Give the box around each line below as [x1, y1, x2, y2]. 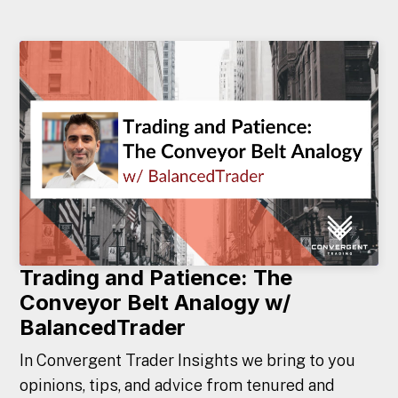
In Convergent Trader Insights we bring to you [20, 351, 356, 370]
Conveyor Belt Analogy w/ [20, 290, 291, 315]
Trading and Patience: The [20, 265, 293, 291]
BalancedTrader [20, 314, 187, 340]
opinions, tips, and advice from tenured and [20, 376, 336, 395]
